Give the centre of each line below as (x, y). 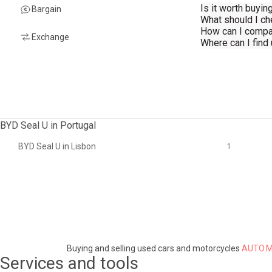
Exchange (50, 37)
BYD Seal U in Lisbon (57, 146)
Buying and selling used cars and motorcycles (153, 248)
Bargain (46, 9)
